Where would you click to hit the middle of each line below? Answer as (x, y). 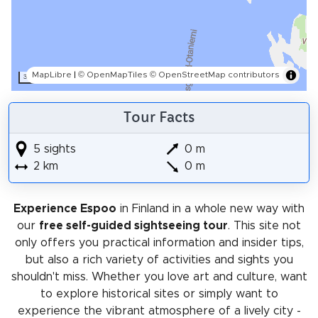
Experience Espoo (65, 208)
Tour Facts (159, 117)
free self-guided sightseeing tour (133, 225)
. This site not (264, 225)
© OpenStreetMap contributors (215, 74)
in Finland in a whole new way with (210, 208)
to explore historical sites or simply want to (159, 294)
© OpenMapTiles (113, 74)
